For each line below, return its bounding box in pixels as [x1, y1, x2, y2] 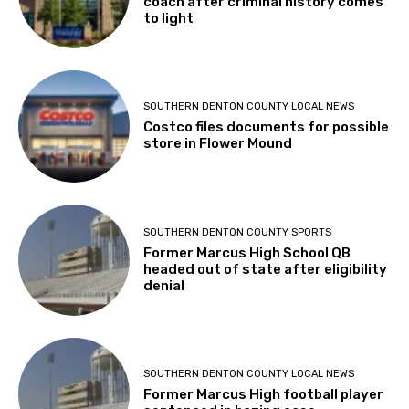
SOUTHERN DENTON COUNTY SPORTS [143, 225, 332, 238]
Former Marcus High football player [143, 385, 384, 403]
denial [143, 277, 185, 294]
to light [143, 9, 194, 26]
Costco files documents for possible [143, 119, 390, 136]
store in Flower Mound [143, 135, 293, 152]
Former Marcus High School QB [143, 244, 351, 261]
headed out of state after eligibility [143, 260, 388, 278]
